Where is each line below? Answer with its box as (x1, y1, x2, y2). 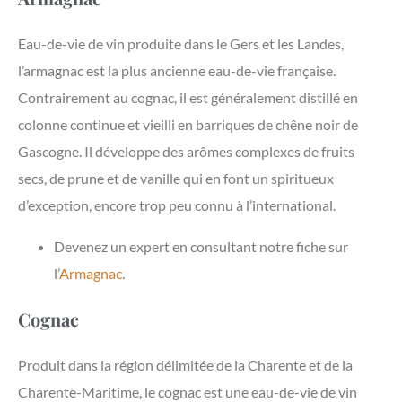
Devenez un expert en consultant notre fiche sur (54, 238, 348, 256)
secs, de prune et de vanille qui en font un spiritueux (18, 170, 334, 188)
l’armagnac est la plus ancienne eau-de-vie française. (18, 62, 336, 80)
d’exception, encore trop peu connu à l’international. (18, 197, 336, 214)
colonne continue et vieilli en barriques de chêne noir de (18, 116, 358, 134)
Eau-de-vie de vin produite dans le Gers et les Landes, (18, 35, 344, 53)
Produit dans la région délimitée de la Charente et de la (18, 356, 353, 374)
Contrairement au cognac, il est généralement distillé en (18, 89, 358, 107)
